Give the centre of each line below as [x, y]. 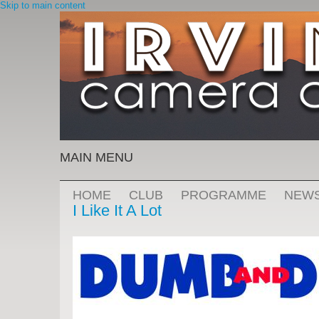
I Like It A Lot [117, 210]
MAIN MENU [96, 158]
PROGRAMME [224, 195]
